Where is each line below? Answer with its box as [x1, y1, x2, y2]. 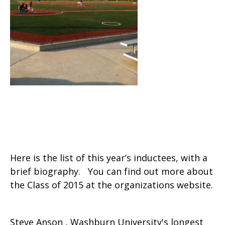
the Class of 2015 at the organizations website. [10, 178, 213, 191]
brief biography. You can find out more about [10, 165, 213, 177]
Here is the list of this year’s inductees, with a [10, 151, 207, 164]
